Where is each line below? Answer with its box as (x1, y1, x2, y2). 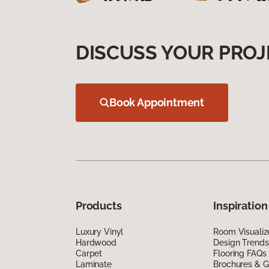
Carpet (76, 248, 103, 258)
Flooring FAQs (213, 248, 267, 258)
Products (76, 199, 122, 212)
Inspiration (213, 199, 268, 212)
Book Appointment (109, 95, 205, 109)
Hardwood (76, 237, 116, 247)
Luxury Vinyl (76, 226, 124, 237)
